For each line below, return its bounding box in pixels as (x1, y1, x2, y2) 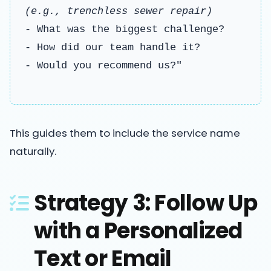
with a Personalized (34, 215, 243, 246)
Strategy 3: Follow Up (34, 187, 257, 218)
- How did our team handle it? (25, 41, 200, 53)
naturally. (10, 143, 56, 158)
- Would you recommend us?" (25, 59, 182, 71)
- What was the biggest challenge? (25, 23, 224, 35)
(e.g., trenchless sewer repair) (25, 5, 212, 17)
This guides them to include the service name (10, 125, 240, 140)
